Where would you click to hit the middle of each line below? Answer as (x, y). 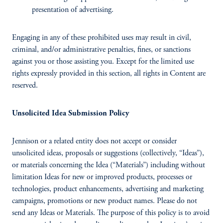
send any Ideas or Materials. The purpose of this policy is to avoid (111, 213)
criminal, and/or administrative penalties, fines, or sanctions (101, 50)
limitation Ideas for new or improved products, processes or (102, 177)
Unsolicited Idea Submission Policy (71, 113)
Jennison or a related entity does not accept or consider (94, 141)
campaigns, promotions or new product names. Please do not (105, 201)
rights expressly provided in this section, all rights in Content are (109, 74)
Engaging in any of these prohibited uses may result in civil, (102, 38)
